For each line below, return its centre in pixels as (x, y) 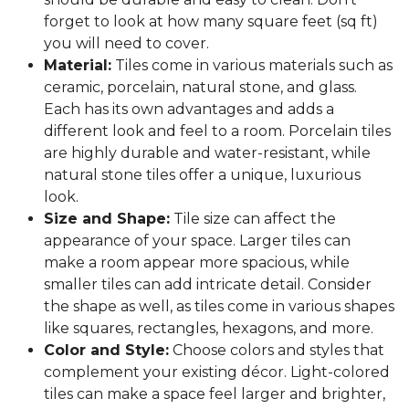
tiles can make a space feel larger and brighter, (215, 394)
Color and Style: (106, 351)
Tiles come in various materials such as (252, 66)
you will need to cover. (128, 44)
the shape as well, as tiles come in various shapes (219, 307)
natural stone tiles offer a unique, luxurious (202, 175)
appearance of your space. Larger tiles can (197, 241)
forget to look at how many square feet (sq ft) (211, 22)
